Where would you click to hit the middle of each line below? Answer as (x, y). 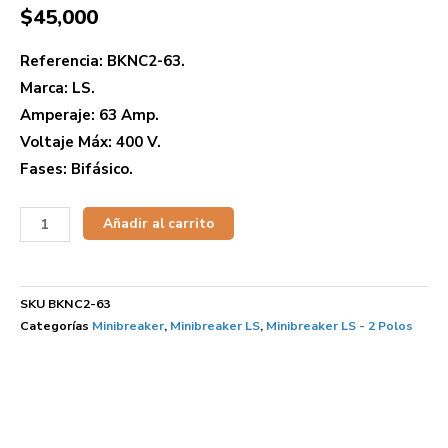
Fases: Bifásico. (76, 168)
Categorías (54, 325)
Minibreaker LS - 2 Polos (339, 325)
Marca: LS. (57, 87)
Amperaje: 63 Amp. (89, 114)
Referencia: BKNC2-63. (102, 60)
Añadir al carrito (159, 223)
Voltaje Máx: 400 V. (90, 141)
